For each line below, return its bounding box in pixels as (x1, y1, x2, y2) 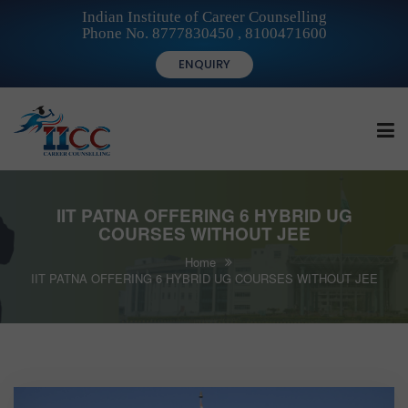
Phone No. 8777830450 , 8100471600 (81, 25, 327, 42)
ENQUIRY (178, 56, 230, 73)
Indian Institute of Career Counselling (81, 8, 327, 25)
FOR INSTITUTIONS (32, 321, 152, 337)
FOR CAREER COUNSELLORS (32, 385, 212, 401)
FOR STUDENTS (32, 258, 131, 273)
